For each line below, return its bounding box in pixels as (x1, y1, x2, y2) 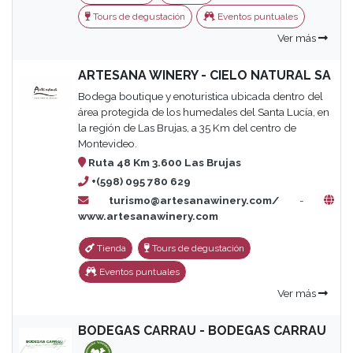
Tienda (94, 243, 126, 254)
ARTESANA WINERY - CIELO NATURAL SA (77, 68, 331, 83)
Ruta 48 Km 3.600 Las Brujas (85, 156, 241, 169)
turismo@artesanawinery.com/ (88, 194, 280, 206)
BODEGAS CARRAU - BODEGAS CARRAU (77, 323, 326, 338)
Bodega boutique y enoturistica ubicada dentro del (77, 90, 323, 102)
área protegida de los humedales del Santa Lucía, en (77, 106, 329, 118)
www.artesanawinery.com (77, 210, 218, 222)
